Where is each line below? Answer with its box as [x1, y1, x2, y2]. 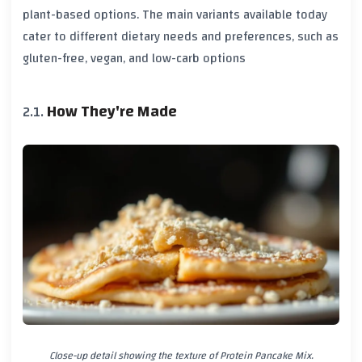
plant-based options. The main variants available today [23, 3, 327, 27]
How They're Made [47, 96, 177, 126]
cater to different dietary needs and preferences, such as [23, 25, 339, 48]
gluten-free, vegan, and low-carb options [23, 47, 246, 70]
